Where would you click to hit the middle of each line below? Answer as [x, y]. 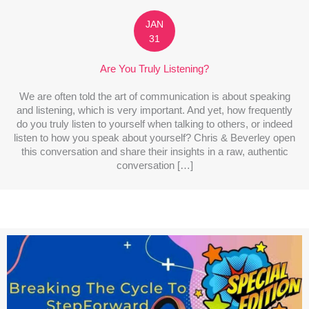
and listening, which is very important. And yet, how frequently [154, 110]
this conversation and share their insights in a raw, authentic [154, 151]
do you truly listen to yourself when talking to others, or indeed [154, 124]
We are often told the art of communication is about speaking [154, 96]
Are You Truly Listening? [154, 69]
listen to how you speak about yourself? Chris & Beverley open [154, 138]
